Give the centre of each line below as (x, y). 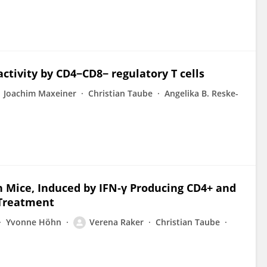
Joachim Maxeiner (40, 93)
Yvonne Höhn (34, 222)
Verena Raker (117, 222)
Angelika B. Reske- (201, 93)
